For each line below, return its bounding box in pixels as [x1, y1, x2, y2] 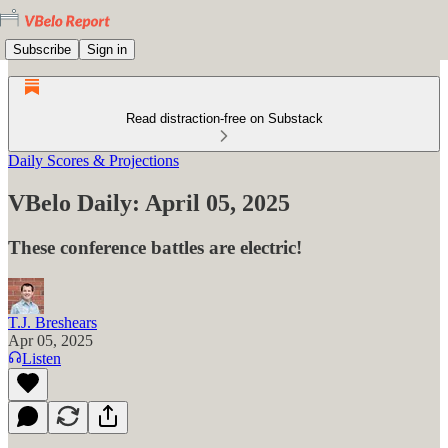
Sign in [87, 41, 127, 57]
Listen [22, 349, 61, 367]
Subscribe [13, 41, 71, 57]
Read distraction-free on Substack [125, 111, 323, 126]
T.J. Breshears [8, 313, 97, 331]
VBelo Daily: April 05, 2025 [8, 189, 290, 216]
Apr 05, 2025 [8, 331, 93, 349]
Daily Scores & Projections [8, 152, 179, 169]
